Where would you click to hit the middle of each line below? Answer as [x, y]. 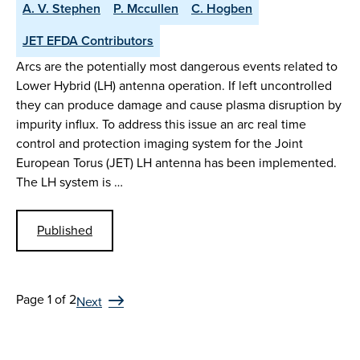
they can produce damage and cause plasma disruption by [179, 105]
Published [65, 230]
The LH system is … [70, 182]
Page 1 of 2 [46, 299]
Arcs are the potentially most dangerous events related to [177, 67]
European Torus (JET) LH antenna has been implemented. [176, 163]
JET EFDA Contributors [88, 41]
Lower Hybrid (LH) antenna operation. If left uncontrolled [174, 86]
